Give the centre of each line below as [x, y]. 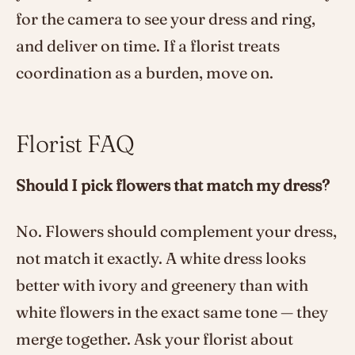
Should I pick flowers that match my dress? [173, 185]
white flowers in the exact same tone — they [172, 311]
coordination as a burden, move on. [145, 72]
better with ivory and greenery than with [162, 284]
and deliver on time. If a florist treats [148, 45]
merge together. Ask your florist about [155, 338]
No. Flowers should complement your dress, [176, 231]
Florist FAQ [75, 143]
